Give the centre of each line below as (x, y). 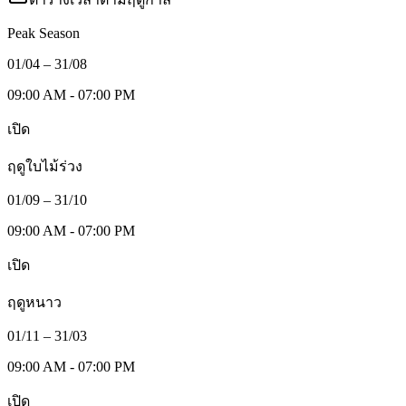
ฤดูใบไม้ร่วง (45, 167)
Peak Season (43, 34)
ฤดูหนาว (34, 303)
